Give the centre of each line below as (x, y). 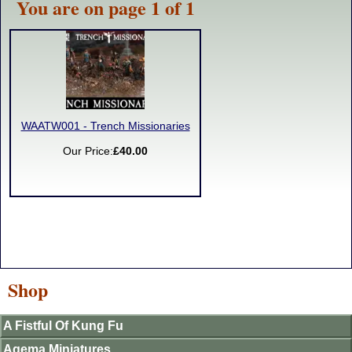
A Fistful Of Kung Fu (63, 326)
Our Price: (88, 151)
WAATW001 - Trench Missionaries (105, 126)
